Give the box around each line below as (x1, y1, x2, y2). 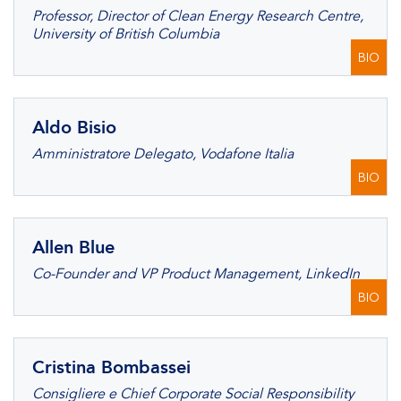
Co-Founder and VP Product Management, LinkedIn (32, 265, 360, 283)
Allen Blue (32, 236, 115, 258)
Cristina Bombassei (32, 356, 191, 378)
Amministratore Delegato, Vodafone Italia (32, 145, 294, 163)
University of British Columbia (32, 25, 219, 43)
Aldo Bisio (32, 116, 116, 138)
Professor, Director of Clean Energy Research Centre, (32, 7, 363, 25)
